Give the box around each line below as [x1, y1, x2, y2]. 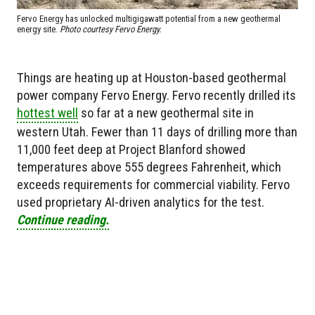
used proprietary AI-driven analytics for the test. [17, 194, 264, 210]
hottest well [17, 105, 78, 120]
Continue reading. [17, 212, 109, 227]
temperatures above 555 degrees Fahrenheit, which [17, 159, 281, 174]
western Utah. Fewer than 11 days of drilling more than [17, 124, 297, 139]
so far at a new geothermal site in [78, 105, 254, 120]
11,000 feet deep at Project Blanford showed [17, 141, 245, 157]
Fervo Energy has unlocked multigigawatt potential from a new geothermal [17, 13, 281, 24]
